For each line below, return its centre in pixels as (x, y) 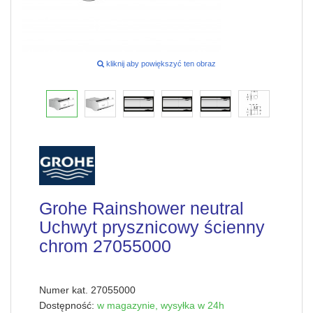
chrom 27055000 (105, 246)
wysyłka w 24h (192, 305)
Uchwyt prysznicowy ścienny (152, 227)
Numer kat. (65, 290)
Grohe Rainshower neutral (141, 208)
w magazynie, (128, 305)
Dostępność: (68, 305)
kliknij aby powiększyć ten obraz (160, 64)
